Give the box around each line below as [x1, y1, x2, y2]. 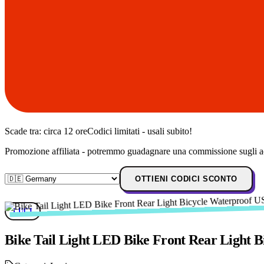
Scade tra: [5, 126, 44, 137]
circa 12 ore [44, 126, 87, 137]
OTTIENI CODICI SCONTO [135, 174, 237, 184]
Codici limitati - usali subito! [87, 126, 192, 137]
